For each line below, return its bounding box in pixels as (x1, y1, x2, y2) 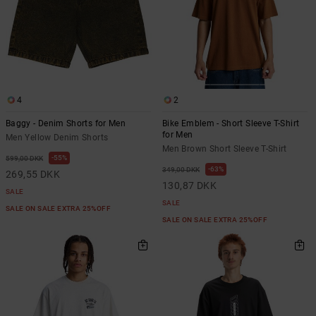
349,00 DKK (162, 166, 200, 174)
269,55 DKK (6, 169, 61, 180)
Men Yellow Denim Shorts (6, 133, 109, 142)
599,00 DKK (6, 154, 43, 162)
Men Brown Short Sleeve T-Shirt (162, 144, 287, 154)
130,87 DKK (162, 180, 217, 191)
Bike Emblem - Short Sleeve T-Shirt (162, 119, 300, 128)
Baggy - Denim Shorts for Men (6, 119, 126, 128)
